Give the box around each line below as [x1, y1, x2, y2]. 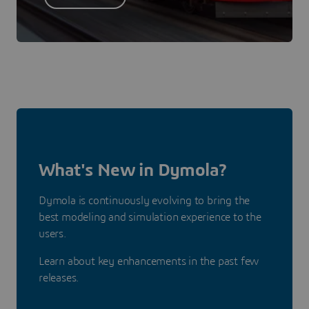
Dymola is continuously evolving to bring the [39, 195, 250, 206]
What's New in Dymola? [39, 161, 227, 179]
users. [39, 228, 69, 239]
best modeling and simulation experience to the [39, 211, 261, 223]
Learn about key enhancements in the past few [39, 255, 259, 267]
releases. [39, 272, 79, 283]
